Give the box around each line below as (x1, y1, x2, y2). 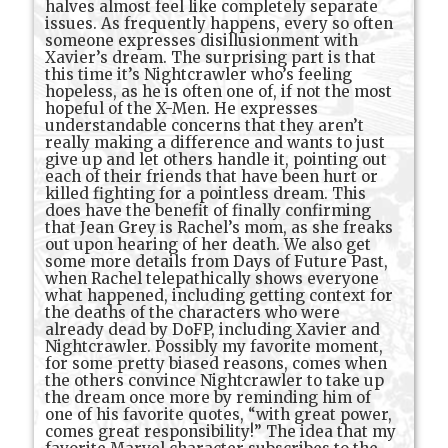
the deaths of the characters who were (45, 303, 341, 323)
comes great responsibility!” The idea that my (45, 422, 397, 442)
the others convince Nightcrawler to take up (45, 371, 385, 391)
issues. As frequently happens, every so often (45, 14, 394, 34)
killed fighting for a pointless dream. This (45, 184, 367, 204)
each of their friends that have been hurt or (45, 167, 379, 187)
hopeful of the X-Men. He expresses (45, 99, 319, 119)
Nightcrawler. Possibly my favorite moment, (45, 337, 384, 357)
